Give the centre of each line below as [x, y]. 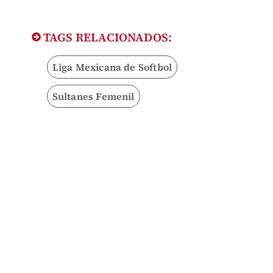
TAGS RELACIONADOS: [106, 37]
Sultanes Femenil [93, 97]
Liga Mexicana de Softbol [112, 67]
